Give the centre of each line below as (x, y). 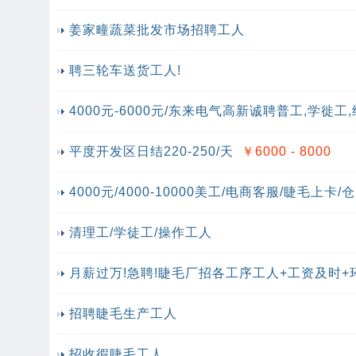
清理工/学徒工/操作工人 (141, 232)
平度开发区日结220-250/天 (151, 151)
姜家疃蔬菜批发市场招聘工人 (157, 30)
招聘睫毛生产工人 (123, 313)
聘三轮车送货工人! (125, 70)
